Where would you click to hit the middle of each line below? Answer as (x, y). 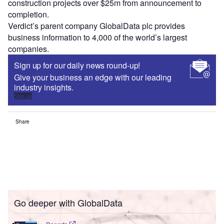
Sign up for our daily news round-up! (77, 65)
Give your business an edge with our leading (93, 77)
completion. (28, 14)
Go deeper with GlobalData (68, 203)
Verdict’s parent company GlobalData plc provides (96, 26)
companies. (28, 49)
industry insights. (44, 87)
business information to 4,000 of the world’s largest (97, 37)
